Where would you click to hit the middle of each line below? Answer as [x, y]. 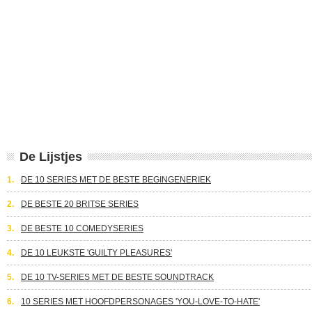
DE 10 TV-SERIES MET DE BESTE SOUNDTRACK [117, 277]
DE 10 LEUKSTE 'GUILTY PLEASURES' [96, 253]
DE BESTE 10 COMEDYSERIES [82, 228]
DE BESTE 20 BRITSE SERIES [80, 204]
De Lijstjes [51, 157]
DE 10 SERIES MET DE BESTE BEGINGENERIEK [116, 180]
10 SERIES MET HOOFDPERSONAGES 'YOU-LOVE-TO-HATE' [140, 302]
